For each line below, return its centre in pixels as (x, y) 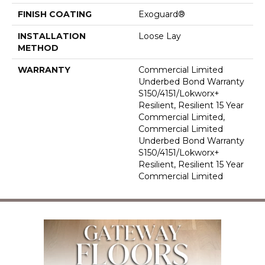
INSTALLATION (52, 36)
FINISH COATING (55, 14)
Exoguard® (162, 14)
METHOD (38, 48)
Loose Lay (160, 36)
